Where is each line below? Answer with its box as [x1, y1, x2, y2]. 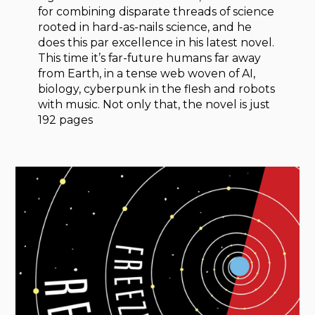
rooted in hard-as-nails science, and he [38, 20, 252, 34]
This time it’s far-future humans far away [38, 51, 262, 65]
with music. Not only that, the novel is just [38, 97, 271, 111]
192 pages [38, 112, 94, 127]
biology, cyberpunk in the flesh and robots [38, 82, 276, 96]
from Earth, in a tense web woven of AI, [38, 66, 256, 80]
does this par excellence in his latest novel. [38, 35, 275, 49]
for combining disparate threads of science [38, 4, 275, 18]
